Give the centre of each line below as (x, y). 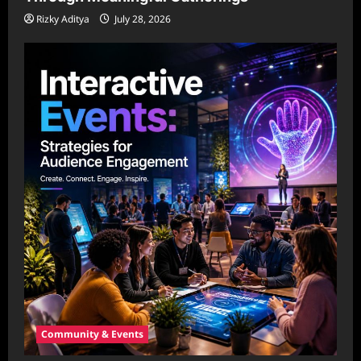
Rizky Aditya (63, 19)
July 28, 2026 (141, 19)
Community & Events (92, 334)
